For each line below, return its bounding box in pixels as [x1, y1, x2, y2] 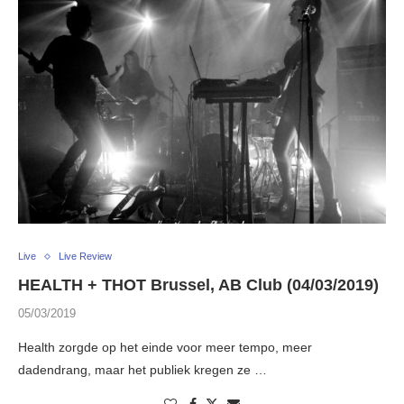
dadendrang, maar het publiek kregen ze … [18, 363, 267, 378]
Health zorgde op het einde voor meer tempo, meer [18, 340, 312, 355]
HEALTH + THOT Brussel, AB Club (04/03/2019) [18, 276, 379, 295]
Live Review [59, 251, 112, 262]
